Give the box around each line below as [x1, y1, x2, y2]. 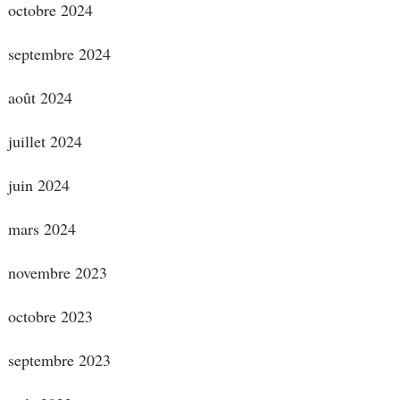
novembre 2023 [7, 261, 107, 283]
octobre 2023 [7, 304, 93, 327]
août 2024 [7, 86, 72, 108]
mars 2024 [7, 217, 76, 239]
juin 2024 [7, 173, 70, 196]
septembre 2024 [7, 42, 111, 64]
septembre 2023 [7, 348, 111, 371]
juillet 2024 [7, 129, 82, 152]
